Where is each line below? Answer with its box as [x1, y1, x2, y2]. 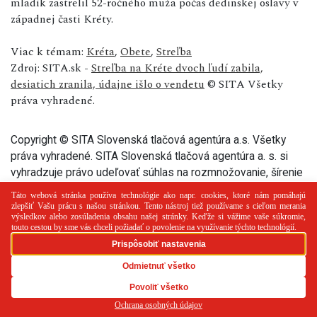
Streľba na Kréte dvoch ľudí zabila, [91, 59, 263, 76]
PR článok [11, 270, 59, 284]
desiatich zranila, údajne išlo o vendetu [11, 75, 204, 93]
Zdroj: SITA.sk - [11, 59, 91, 76]
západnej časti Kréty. [11, 10, 113, 28]
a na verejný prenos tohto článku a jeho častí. [11, 181, 227, 195]
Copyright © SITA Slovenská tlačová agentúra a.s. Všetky [11, 132, 286, 146]
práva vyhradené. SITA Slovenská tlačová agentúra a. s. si [11, 149, 288, 163]
